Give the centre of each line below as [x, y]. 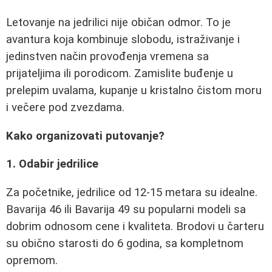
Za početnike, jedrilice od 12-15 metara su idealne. [132, 192]
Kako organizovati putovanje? [85, 136]
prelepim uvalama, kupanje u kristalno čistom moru [134, 90]
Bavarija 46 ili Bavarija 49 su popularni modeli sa [126, 209]
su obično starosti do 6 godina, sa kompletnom [125, 243]
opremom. [32, 260]
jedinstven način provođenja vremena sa [107, 56]
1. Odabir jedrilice [52, 164]
